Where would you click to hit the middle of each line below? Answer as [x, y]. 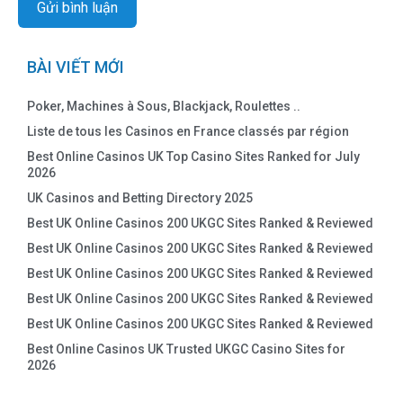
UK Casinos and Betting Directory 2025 [140, 198]
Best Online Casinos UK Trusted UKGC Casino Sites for [186, 349]
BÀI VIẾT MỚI [76, 67]
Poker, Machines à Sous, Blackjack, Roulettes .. [164, 107]
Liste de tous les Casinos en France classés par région [188, 132]
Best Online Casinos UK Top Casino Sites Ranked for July [193, 157]
